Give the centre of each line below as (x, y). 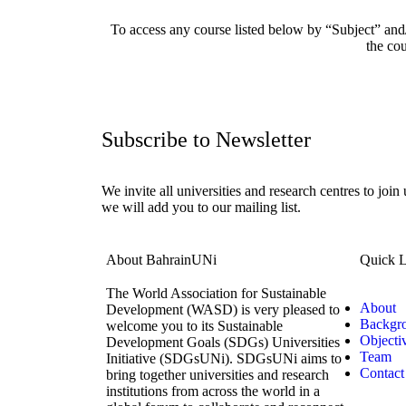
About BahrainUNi (161, 259)
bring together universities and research (217, 374)
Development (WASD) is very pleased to (223, 309)
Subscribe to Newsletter (206, 139)
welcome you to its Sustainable (194, 325)
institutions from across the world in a (213, 391)
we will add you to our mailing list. (201, 207)
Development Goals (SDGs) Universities (223, 342)
